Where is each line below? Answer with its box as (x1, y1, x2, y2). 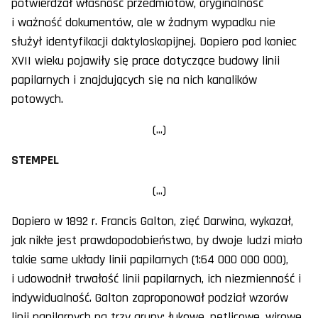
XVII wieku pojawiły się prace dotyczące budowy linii (11, 53, 280, 70)
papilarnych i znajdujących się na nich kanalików (11, 72, 257, 89)
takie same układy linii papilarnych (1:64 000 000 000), (11, 251, 288, 268)
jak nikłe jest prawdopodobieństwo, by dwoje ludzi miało (11, 232, 302, 249)
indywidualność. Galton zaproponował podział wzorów (11, 290, 288, 307)
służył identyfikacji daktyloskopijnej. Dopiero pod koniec (11, 33, 297, 50)
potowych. (11, 91, 63, 108)
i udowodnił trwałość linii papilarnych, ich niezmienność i (11, 270, 301, 287)
